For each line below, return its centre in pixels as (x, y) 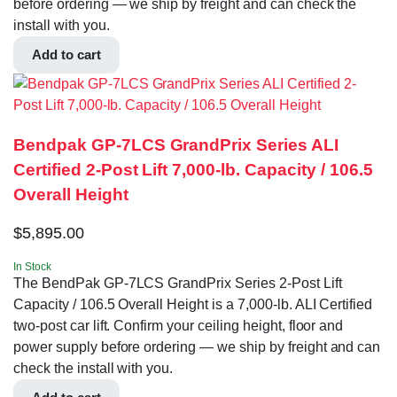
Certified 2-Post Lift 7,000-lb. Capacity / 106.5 (193, 170)
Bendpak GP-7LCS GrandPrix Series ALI (176, 145)
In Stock (32, 266)
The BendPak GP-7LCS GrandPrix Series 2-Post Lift (178, 283)
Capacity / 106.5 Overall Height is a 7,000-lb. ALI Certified (193, 304)
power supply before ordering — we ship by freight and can (197, 346)
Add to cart (66, 55)
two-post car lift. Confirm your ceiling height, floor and (179, 325)
